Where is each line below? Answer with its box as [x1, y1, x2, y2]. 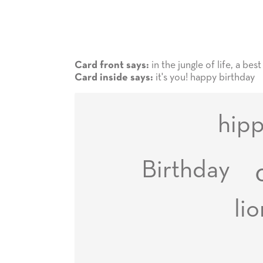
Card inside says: [75, 72, 153, 83]
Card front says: [75, 60, 149, 70]
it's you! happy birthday [153, 72, 255, 83]
